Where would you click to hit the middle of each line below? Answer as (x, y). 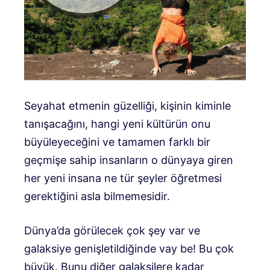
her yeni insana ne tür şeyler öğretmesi (123, 178)
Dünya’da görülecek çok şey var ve (112, 231)
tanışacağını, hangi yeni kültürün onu (117, 124)
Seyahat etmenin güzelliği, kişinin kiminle (127, 106)
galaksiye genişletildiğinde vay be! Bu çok (129, 249)
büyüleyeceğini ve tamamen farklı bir (117, 142)
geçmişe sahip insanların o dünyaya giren (129, 160)
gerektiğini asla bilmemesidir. (97, 196)
